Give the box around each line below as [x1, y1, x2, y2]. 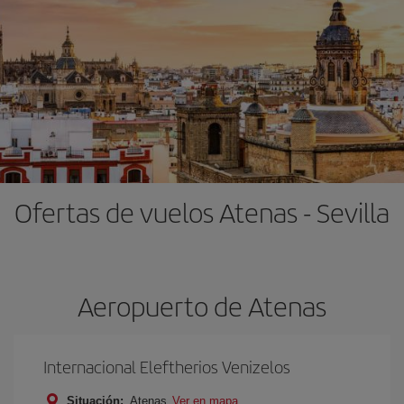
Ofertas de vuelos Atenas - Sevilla [14, 193, 390, 231]
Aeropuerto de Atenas [78, 287, 326, 325]
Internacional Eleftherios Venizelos [43, 354, 290, 379]
